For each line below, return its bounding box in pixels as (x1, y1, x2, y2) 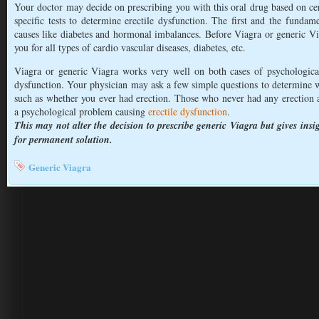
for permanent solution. (14, 132, 113, 147)
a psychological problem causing (14, 105, 148, 118)
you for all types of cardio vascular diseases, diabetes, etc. (14, 41, 246, 54)
